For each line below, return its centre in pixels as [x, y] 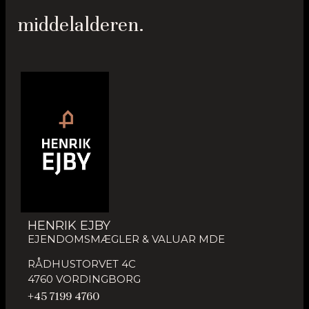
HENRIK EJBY [69, 225]
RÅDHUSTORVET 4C [82, 264]
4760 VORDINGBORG [84, 279]
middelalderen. [81, 25]
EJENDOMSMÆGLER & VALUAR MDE [126, 239]
